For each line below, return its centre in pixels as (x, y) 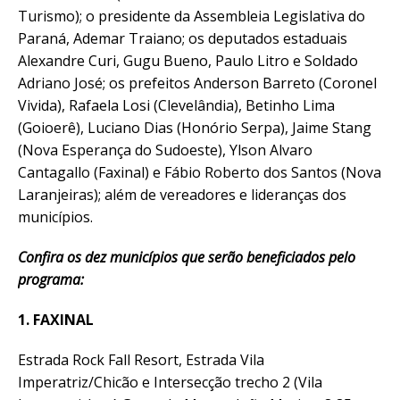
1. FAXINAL (56, 320)
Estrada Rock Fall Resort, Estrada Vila (141, 360)
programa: (51, 279)
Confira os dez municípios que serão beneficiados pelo (187, 257)
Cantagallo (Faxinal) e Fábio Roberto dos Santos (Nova (200, 172)
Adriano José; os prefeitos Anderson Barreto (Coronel (197, 83)
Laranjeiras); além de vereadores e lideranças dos (182, 195)
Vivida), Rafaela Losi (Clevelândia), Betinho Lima (176, 105)
